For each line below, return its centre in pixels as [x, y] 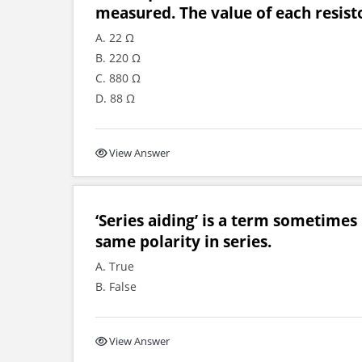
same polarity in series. [183, 241]
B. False [116, 286]
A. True [115, 266]
